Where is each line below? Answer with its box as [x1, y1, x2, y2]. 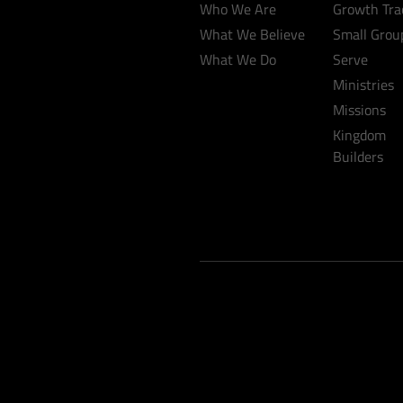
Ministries [333, 73, 395, 95]
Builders [333, 145, 384, 167]
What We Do [200, 48, 276, 70]
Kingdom [333, 123, 387, 146]
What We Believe [200, 22, 305, 45]
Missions [333, 98, 387, 121]
